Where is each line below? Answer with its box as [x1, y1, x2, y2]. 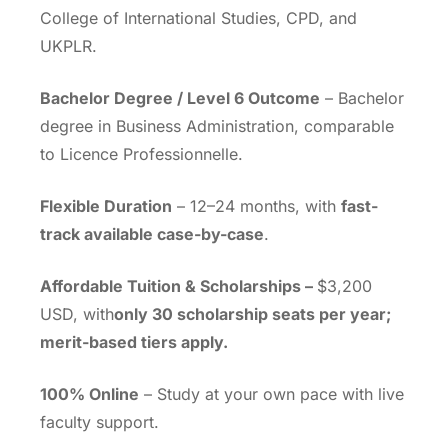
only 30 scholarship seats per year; [114, 304, 391, 325]
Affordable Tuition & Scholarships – [40, 276, 317, 297]
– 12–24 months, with [172, 196, 341, 217]
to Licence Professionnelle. [40, 144, 243, 165]
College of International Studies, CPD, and [40, 8, 357, 29]
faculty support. [40, 412, 159, 433]
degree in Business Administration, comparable [40, 116, 394, 137]
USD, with [40, 304, 114, 325]
